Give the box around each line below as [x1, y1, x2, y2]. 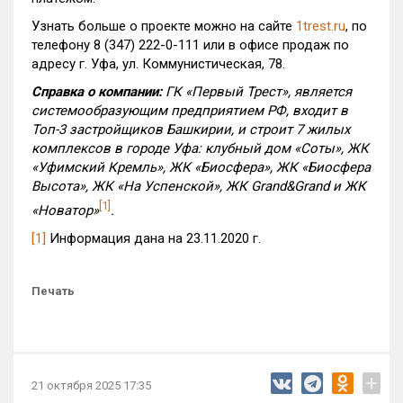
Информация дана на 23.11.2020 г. [46, 230, 261, 246]
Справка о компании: [31, 84, 162, 100]
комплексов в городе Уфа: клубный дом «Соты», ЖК [31, 140, 369, 157]
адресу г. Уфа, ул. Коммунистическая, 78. [31, 56, 285, 72]
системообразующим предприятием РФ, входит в [31, 103, 348, 119]
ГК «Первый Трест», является [162, 84, 352, 100]
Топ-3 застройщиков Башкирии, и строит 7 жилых [31, 121, 350, 138]
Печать [31, 284, 75, 298]
